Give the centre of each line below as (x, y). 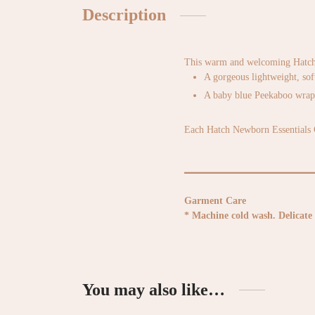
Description (124, 15)
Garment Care (215, 201)
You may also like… (154, 290)
